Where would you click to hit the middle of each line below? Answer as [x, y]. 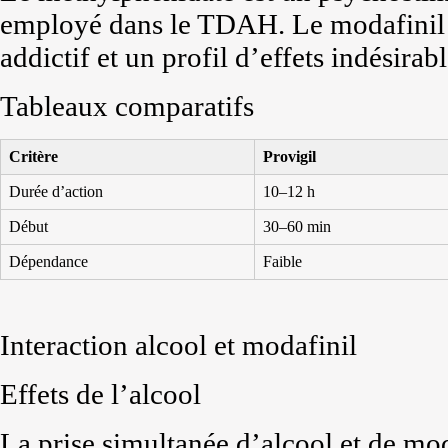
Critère [33, 156]
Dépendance [48, 261]
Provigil [289, 156]
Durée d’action [56, 191]
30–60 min [297, 226]
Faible [282, 261]
